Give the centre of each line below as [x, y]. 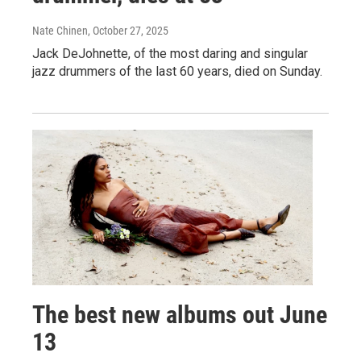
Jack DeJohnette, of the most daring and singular [170, 53]
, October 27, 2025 [128, 30]
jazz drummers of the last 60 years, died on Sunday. [177, 71]
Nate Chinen [60, 30]
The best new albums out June [180, 315]
